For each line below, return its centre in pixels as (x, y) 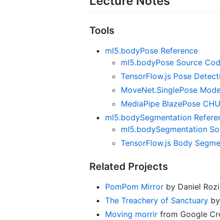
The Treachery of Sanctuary (157, 200)
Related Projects (129, 166)
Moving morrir (131, 214)
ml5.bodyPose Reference (151, 50)
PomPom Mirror (134, 186)
